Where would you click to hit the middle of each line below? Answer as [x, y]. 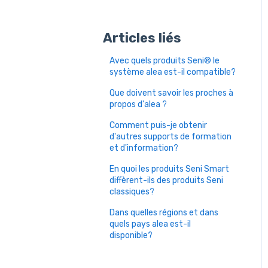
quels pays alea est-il [150, 224]
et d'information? [144, 148]
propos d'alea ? [138, 104]
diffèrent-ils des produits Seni [167, 180]
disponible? [132, 235]
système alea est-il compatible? [173, 72]
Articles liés [142, 38]
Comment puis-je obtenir [159, 125]
